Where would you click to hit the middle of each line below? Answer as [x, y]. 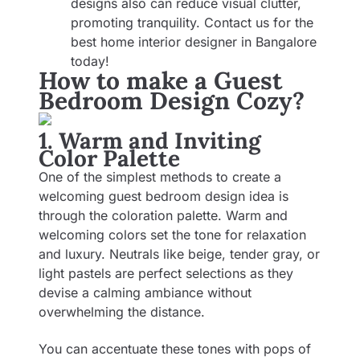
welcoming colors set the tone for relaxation [172, 234]
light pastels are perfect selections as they [166, 273]
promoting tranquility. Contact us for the [192, 23]
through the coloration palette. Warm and [163, 215]
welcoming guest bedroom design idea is [164, 196]
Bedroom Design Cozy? [172, 101]
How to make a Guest [160, 81]
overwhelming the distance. [124, 311]
